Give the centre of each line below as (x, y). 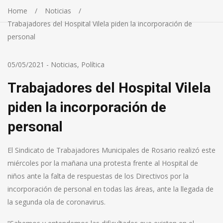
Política (93, 64)
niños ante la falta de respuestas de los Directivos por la (98, 176)
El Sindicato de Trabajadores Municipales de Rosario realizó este (111, 150)
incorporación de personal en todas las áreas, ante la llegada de (111, 189)
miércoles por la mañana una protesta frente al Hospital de (103, 163)
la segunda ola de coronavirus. (56, 202)
